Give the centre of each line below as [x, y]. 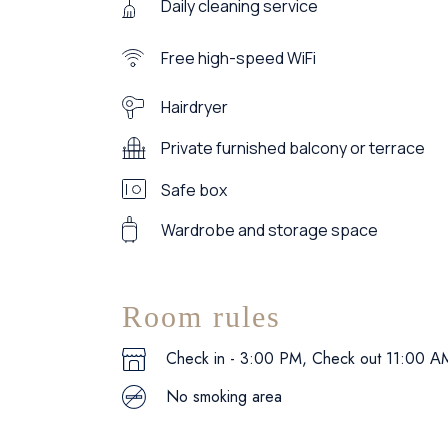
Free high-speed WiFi [238, 58]
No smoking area [224, 397]
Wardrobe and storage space [269, 229]
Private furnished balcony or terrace [293, 148]
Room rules [201, 317]
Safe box [194, 190]
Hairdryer [194, 107]
